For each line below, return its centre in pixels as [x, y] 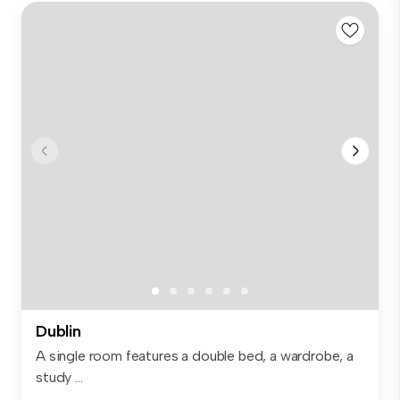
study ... [59, 378]
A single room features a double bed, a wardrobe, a [195, 356]
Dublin [58, 332]
